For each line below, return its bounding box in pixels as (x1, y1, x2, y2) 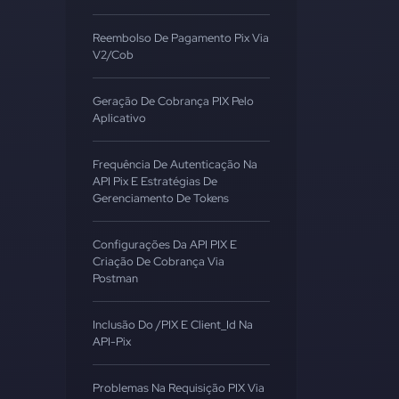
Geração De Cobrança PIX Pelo (93, 94, 254, 109)
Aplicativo (93, 110, 146, 126)
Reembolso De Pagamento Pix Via (93, 30, 269, 45)
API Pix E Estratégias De (93, 174, 217, 189)
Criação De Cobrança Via (93, 254, 224, 269)
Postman (93, 271, 138, 286)
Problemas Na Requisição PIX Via (93, 380, 265, 395)
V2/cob (93, 47, 134, 62)
